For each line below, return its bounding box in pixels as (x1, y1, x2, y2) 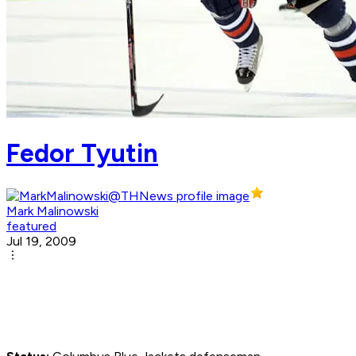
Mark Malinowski (6, 203, 99, 219)
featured (6, 219, 56, 234)
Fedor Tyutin (6, 137, 158, 168)
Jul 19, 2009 (6, 234, 76, 250)
